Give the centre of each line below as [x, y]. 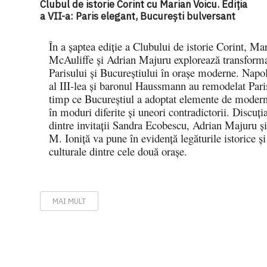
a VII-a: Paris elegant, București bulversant [138, 16]
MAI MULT [69, 201]
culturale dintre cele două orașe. [118, 151]
